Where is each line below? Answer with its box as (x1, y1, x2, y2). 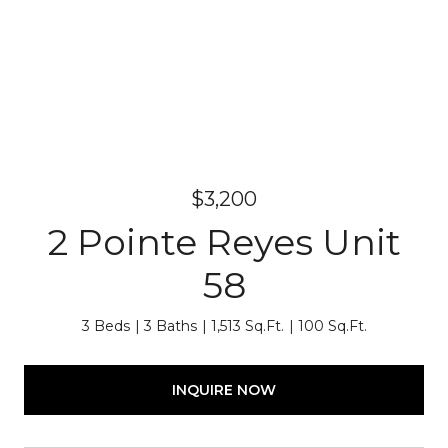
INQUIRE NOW (172, 380, 276, 399)
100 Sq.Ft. (297, 317, 367, 335)
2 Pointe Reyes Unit (47, 220, 401, 264)
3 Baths (143, 317, 197, 335)
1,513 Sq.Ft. (210, 317, 284, 335)
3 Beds (81, 317, 130, 335)
